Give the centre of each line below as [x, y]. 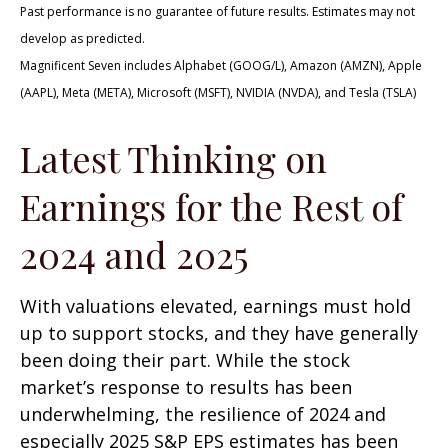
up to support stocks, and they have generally [219, 333]
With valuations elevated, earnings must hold [215, 306]
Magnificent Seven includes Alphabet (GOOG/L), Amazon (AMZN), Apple [221, 66]
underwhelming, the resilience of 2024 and [203, 414]
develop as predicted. [82, 39]
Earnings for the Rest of [211, 206]
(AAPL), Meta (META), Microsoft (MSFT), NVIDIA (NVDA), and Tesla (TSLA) [218, 93]
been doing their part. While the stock [185, 360]
